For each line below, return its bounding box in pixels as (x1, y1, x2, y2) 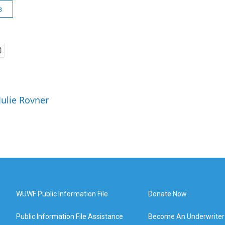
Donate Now (148, 190, 187, 198)
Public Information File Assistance (16, 212, 123, 220)
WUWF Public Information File (16, 190, 108, 198)
